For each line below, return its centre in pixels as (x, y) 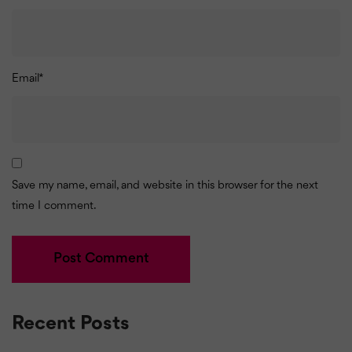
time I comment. (54, 206)
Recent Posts (71, 323)
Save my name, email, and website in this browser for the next (165, 185)
